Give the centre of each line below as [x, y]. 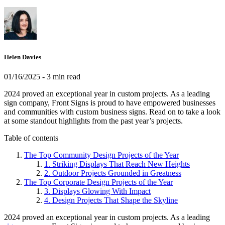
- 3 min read [60, 76]
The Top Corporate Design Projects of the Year [98, 182]
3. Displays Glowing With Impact [97, 191]
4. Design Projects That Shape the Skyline [111, 200]
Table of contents [31, 138]
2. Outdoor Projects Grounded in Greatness [113, 173]
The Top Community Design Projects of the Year [101, 155]
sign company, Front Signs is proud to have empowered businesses [110, 102]
